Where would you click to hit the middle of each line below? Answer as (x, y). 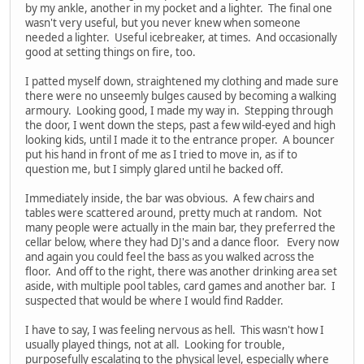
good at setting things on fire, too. (110, 52)
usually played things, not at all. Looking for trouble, (155, 345)
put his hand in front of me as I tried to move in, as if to (161, 155)
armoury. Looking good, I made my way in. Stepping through (179, 111)
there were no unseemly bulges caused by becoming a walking (181, 96)
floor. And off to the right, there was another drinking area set (181, 272)
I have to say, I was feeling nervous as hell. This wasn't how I (175, 330)
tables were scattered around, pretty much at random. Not (173, 213)
